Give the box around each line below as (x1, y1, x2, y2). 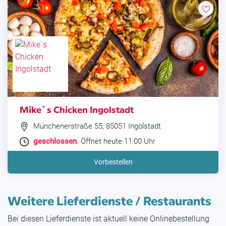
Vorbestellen (93, 158, 133, 166)
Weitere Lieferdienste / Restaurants (8, 192, 211, 209)
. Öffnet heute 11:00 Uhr (77, 137, 155, 146)
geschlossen (33, 137, 77, 146)
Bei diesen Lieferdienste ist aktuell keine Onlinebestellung (8, 214, 209, 224)
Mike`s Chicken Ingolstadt (20, 103, 134, 116)
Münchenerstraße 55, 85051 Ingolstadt (31, 122, 161, 131)
